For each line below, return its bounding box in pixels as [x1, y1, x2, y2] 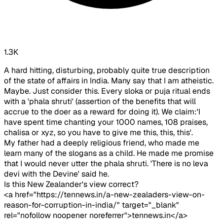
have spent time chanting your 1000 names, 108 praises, [4, 117, 208, 128]
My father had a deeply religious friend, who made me [4, 138, 199, 148]
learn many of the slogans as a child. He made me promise [4, 148, 214, 159]
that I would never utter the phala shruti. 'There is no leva [4, 158, 208, 169]
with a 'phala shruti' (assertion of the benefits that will [4, 96, 196, 107]
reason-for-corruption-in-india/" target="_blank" [4, 200, 179, 211]
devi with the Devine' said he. [4, 169, 109, 180]
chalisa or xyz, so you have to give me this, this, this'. [4, 127, 193, 138]
